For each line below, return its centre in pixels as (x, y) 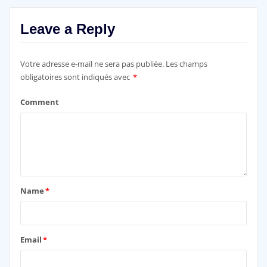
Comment (39, 102)
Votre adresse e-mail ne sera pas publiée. (92, 64)
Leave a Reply (67, 29)
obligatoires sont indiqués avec (76, 77)
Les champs (186, 64)
